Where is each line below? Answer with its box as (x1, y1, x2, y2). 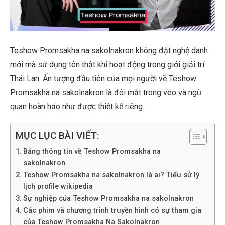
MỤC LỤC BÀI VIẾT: (16, 130, 99, 142)
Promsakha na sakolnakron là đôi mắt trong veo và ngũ (10, 88, 201, 98)
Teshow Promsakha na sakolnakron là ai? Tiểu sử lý (23, 171, 199, 180)
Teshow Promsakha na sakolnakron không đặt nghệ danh (10, 46, 208, 56)
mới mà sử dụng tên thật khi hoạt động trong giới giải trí (10, 60, 204, 70)
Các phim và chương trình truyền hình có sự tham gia (23, 206, 201, 215)
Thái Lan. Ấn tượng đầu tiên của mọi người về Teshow (10, 74, 196, 84)
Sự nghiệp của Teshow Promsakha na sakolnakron (23, 194, 194, 203)
